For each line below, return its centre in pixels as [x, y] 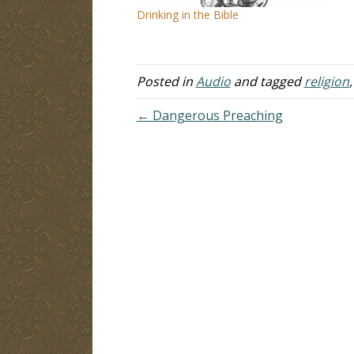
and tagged [267, 81]
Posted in [166, 81]
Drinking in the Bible [187, 14]
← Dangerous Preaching [209, 115]
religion [326, 81]
